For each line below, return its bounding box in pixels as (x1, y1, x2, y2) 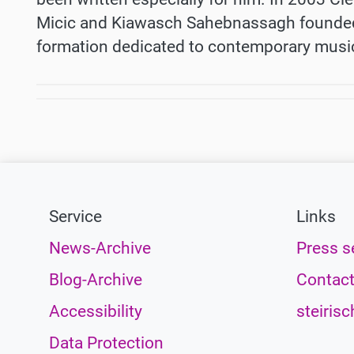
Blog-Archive (49, 270, 142, 290)
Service (49, 207, 102, 227)
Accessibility (49, 302, 142, 322)
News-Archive (49, 239, 151, 258)
